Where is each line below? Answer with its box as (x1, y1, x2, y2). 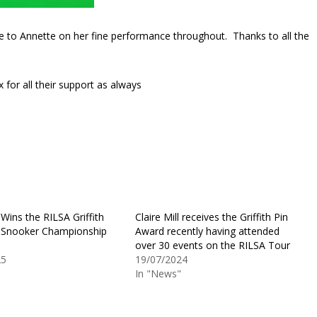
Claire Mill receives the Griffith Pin (134, 209, 288, 224)
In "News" (134, 266, 181, 280)
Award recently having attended (134, 224, 279, 238)
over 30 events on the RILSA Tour (134, 238, 290, 252)
